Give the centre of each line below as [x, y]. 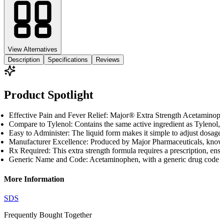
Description [24, 59]
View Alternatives [33, 49]
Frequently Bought [33, 215]
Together [78, 215]
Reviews [108, 59]
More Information [34, 179]
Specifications [68, 59]
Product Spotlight [49, 95]
